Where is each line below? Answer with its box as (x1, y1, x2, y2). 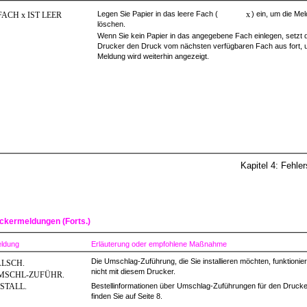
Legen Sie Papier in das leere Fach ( (97, 10, 218, 18)
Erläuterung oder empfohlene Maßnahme (91, 240, 227, 248)
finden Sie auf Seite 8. (91, 292, 162, 300)
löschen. (97, 20, 125, 28)
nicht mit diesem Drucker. (91, 267, 175, 275)
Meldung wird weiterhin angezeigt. (97, 52, 209, 60)
